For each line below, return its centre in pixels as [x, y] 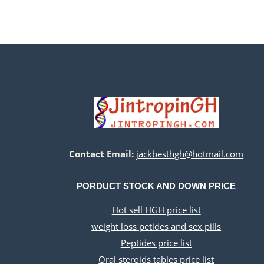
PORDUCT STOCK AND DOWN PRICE [156, 186]
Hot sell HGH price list [156, 210]
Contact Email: [102, 154]
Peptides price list [156, 243]
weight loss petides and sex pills [156, 226]
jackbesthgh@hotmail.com [190, 154]
